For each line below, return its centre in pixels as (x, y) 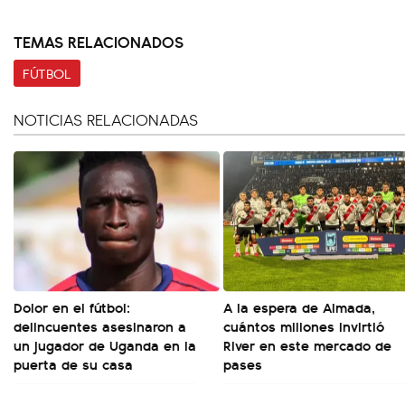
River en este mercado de (307, 345)
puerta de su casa (73, 364)
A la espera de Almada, (299, 307)
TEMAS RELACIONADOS (99, 41)
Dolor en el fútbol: (72, 307)
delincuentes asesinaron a (100, 326)
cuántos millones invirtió (304, 326)
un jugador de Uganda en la (105, 345)
